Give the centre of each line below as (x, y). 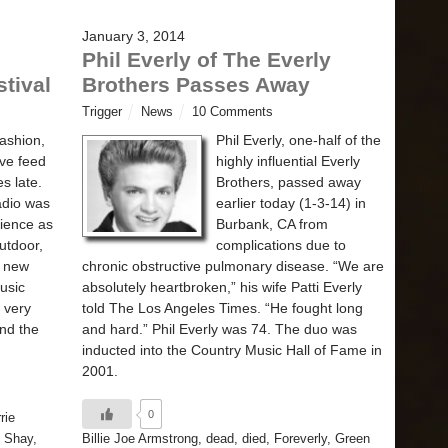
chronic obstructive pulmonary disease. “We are (233, 265)
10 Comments (233, 111)
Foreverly (300, 438)
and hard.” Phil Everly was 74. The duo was (219, 328)
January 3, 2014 (133, 35)
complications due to (281, 244)
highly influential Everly (288, 160)
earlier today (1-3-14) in (291, 202)
